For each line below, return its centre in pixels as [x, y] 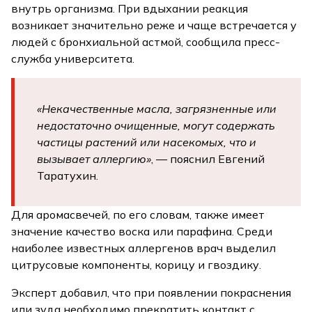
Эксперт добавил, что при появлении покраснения [151, 292]
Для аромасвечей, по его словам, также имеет [138, 214]
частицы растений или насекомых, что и [147, 142]
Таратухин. [68, 175]
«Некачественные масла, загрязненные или [157, 108]
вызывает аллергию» [94, 158]
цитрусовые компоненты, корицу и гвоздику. [136, 264]
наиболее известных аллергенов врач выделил [144, 248]
